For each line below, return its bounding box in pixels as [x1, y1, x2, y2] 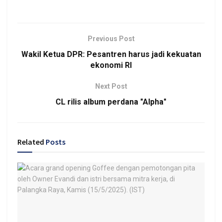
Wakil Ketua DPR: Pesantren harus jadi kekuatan [21, 49, 201, 59]
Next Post [95, 82, 127, 90]
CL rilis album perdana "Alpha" [55, 97, 166, 107]
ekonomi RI [90, 60, 132, 70]
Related [17, 136, 44, 147]
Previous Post [87, 34, 135, 43]
